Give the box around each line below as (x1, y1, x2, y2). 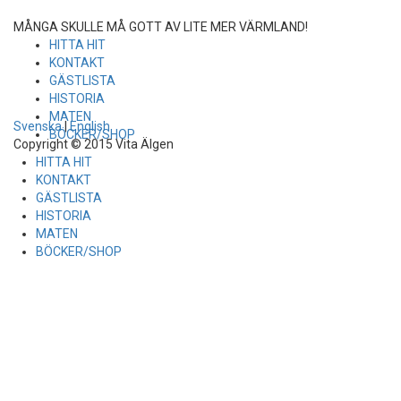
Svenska (13, 119, 62, 133)
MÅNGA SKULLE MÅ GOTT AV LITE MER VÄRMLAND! (13, 20, 308, 34)
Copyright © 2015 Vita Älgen (13, 137, 174, 151)
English (70, 119, 110, 133)
